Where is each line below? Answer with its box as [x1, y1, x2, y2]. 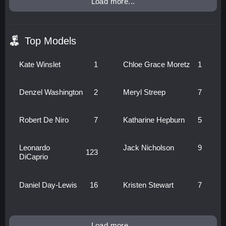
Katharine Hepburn [123, 116, 185, 125]
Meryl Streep [123, 88, 165, 96]
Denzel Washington [19, 88, 83, 96]
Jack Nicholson [123, 143, 174, 152]
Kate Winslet [19, 60, 61, 69]
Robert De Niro [19, 116, 69, 125]
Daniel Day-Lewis [19, 180, 77, 189]
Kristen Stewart [123, 180, 174, 189]
